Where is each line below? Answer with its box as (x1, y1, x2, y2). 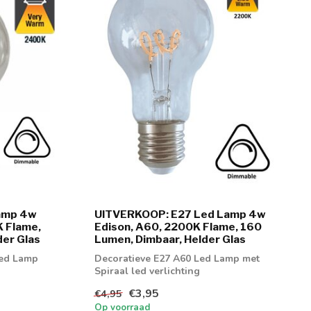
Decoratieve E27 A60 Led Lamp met (94, 252, 260, 266)
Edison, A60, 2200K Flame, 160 (94, 220, 262, 234)
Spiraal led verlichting (94, 264, 200, 278)
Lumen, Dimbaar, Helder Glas (94, 233, 246, 246)
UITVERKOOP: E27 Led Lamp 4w (94, 208, 266, 221)
